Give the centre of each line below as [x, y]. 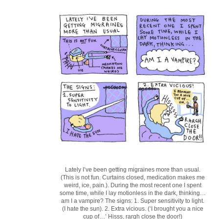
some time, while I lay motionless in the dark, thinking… [133, 193]
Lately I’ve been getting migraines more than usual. [133, 170]
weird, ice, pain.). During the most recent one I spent [133, 186]
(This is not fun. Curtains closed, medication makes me [133, 178]
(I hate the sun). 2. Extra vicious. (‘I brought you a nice [133, 209]
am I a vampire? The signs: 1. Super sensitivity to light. [133, 201]
